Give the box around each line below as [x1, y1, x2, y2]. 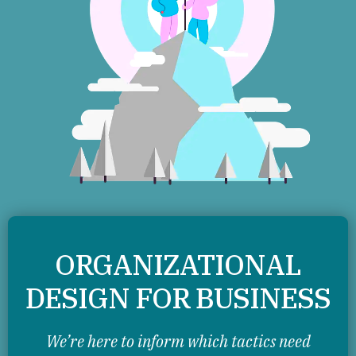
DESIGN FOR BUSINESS [25, 279, 331, 316]
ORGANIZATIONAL [55, 246, 301, 283]
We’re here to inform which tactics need [45, 330, 311, 352]
